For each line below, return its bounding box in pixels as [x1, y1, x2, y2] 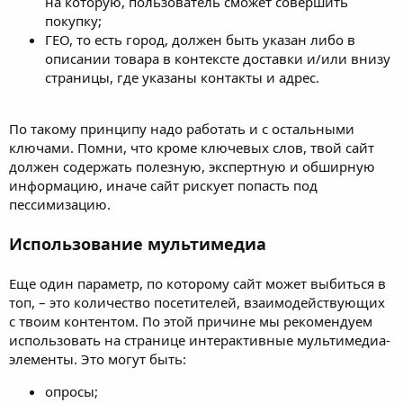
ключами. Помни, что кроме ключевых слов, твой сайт [9, 138, 374, 157]
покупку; [45, 11, 102, 30]
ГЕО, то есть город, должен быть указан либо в [45, 30, 355, 49]
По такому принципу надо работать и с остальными [9, 119, 354, 138]
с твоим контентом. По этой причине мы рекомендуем [9, 311, 372, 330]
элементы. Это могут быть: [9, 349, 186, 368]
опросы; [45, 381, 98, 400]
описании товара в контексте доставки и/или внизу [45, 49, 390, 67]
